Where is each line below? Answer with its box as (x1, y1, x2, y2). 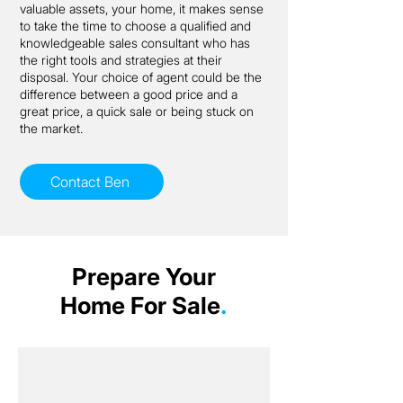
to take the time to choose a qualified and (20, 18, 251, 33)
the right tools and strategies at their (20, 52, 222, 67)
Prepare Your (71, 263, 216, 291)
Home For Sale (60, 291, 220, 319)
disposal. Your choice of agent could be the (20, 69, 262, 85)
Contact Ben (50, 173, 130, 191)
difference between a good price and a (20, 86, 237, 102)
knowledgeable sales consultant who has (20, 35, 250, 50)
